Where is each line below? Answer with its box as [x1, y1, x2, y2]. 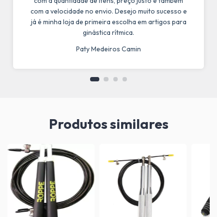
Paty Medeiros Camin [76, 45, 141, 54]
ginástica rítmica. [83, 28, 134, 37]
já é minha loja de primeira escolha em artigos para [31, 17, 186, 27]
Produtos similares [48, 115, 169, 133]
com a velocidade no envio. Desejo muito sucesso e [30, 7, 187, 16]
